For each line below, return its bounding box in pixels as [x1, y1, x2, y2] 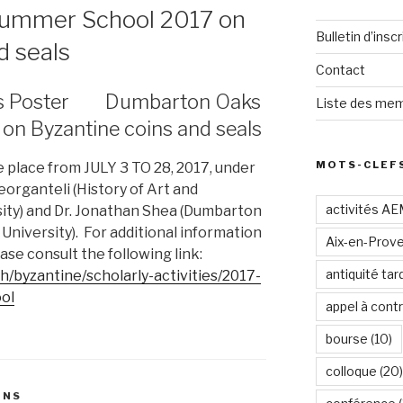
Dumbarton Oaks [104, 90, 261, 114]
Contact [315, 62, 365, 77]
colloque [325, 363, 377, 379]
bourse [325, 331, 368, 346]
